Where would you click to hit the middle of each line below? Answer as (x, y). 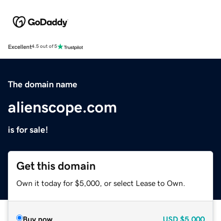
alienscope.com (62, 107)
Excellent (20, 47)
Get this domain (56, 166)
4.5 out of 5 (44, 47)
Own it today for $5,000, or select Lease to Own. (101, 183)
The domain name (43, 84)
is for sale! (28, 129)
